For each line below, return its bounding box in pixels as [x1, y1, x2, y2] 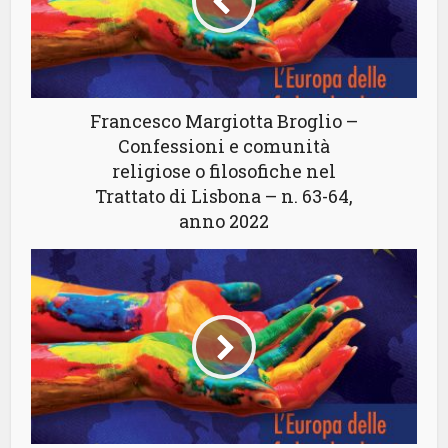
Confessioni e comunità [118, 134, 330, 158]
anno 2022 [179, 209, 269, 233]
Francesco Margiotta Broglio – [90, 109, 358, 133]
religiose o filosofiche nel [112, 159, 336, 183]
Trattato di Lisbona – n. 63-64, [95, 184, 353, 208]
